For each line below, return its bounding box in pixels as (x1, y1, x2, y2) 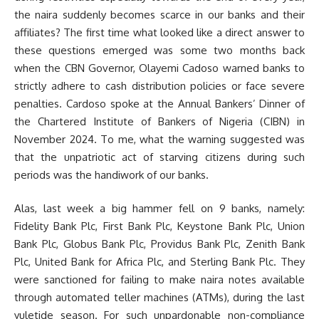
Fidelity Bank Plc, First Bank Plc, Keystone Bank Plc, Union (14, 219, 305, 233)
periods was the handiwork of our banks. (14, 167, 209, 182)
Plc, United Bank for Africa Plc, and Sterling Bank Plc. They (14, 255, 305, 268)
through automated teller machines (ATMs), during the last (14, 291, 305, 304)
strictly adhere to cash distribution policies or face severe (14, 78, 305, 93)
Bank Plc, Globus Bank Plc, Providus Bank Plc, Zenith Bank (14, 237, 305, 251)
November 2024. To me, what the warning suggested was (14, 132, 305, 146)
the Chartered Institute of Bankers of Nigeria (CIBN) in (14, 114, 305, 128)
